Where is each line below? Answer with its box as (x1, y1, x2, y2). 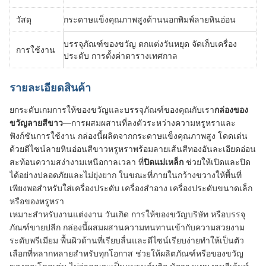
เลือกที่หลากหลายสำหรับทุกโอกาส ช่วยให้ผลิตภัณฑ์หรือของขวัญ (9, 249, 243, 258)
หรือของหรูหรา (9, 197, 64, 206)
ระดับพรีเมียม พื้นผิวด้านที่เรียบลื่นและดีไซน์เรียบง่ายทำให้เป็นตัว (9, 236, 244, 245)
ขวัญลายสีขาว (9, 118, 63, 128)
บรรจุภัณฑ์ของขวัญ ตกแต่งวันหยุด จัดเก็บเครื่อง (64, 39, 237, 49)
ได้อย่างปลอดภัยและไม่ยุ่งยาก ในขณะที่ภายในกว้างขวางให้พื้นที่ (9, 170, 242, 180)
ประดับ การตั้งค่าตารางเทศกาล (64, 51, 178, 61)
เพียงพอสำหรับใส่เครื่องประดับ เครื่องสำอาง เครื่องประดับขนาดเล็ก (9, 183, 252, 193)
